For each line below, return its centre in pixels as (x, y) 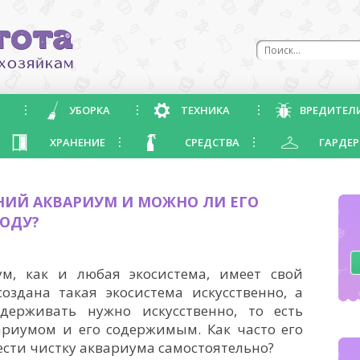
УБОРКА (90, 110)
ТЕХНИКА (205, 110)
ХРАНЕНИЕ (78, 142)
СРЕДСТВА (212, 142)
